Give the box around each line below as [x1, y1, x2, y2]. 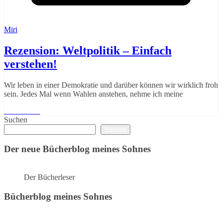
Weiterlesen [4, 106, 40, 115]
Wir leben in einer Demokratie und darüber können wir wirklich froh [4, 80, 218, 89]
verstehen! [4, 57, 57, 70]
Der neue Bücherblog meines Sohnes [4, 144, 151, 155]
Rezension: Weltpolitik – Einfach [4, 44, 171, 57]
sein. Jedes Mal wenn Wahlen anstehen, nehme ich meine [4, 89, 183, 98]
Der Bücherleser [24, 173, 75, 182]
